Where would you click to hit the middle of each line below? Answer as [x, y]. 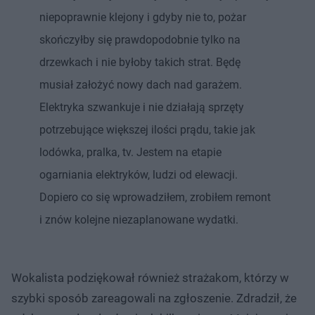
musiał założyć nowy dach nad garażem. [141, 84]
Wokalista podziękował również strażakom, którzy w [150, 277]
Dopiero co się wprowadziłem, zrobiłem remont [155, 197]
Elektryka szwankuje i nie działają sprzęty [142, 107]
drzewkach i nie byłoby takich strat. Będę [140, 62]
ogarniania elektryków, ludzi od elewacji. [139, 174]
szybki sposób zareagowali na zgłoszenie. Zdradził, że [154, 298]
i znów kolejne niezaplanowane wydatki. [139, 219]
